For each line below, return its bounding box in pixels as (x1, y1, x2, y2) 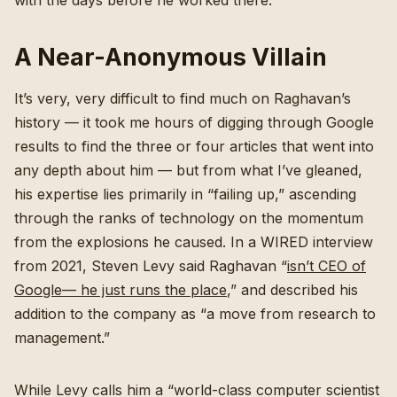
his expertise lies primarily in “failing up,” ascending (14, 185, 356, 204)
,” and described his (227, 281, 358, 300)
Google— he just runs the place (14, 281, 227, 300)
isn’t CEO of (287, 257, 366, 276)
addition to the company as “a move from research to (14, 305, 376, 323)
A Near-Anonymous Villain (14, 43, 327, 72)
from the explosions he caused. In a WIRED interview (14, 233, 373, 252)
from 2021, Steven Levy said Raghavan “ (14, 257, 287, 276)
